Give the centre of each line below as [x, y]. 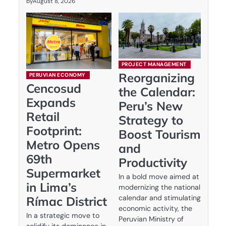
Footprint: [54, 131]
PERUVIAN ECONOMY [57, 75]
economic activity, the [155, 209]
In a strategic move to [63, 216]
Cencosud [53, 89]
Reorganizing [156, 78]
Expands [51, 103]
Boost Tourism [159, 134]
